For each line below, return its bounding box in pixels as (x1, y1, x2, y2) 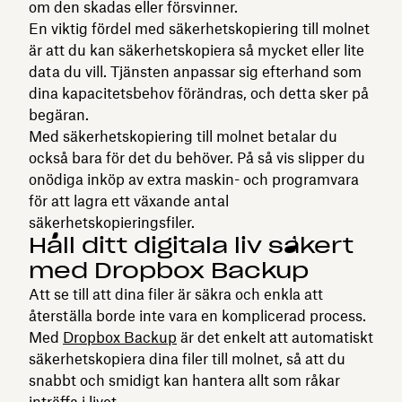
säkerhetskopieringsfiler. (29, 213, 195, 232)
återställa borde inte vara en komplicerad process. (29, 306, 366, 325)
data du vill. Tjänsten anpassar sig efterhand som (29, 62, 362, 81)
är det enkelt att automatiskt (177, 328, 373, 346)
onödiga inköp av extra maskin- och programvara (29, 170, 359, 188)
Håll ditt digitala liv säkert (29, 231, 354, 259)
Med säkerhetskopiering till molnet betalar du (29, 127, 337, 145)
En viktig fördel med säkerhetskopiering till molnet (29, 19, 370, 38)
